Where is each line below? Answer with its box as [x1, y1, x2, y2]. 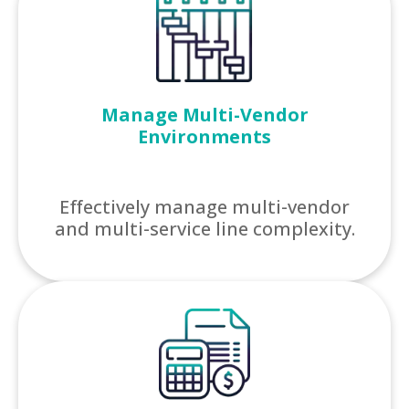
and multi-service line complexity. [54, 215, 355, 241]
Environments [138, 124, 271, 150]
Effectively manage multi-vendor [59, 194, 350, 219]
